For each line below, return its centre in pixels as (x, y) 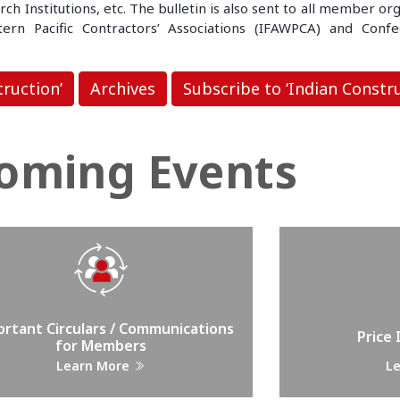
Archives (123, 89)
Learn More (95, 366)
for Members (101, 345)
